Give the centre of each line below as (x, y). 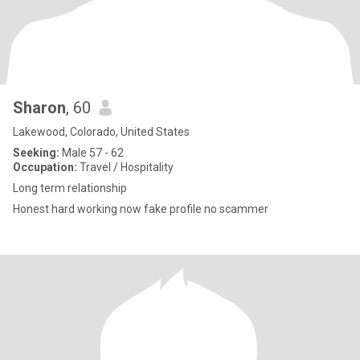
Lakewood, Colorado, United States (101, 132)
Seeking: (36, 153)
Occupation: (45, 167)
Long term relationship (70, 188)
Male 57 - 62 (92, 153)
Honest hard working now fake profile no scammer (141, 209)
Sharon (39, 108)
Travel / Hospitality (125, 167)
